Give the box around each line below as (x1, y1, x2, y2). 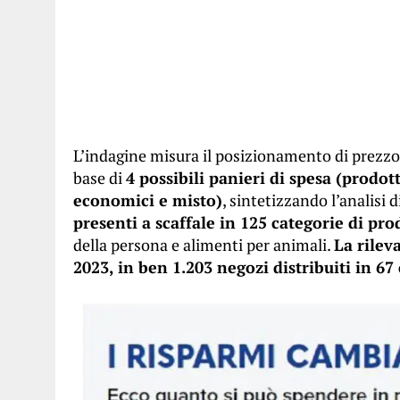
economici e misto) (73, 189, 222, 211)
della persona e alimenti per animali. (73, 234, 334, 255)
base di (73, 167, 126, 188)
